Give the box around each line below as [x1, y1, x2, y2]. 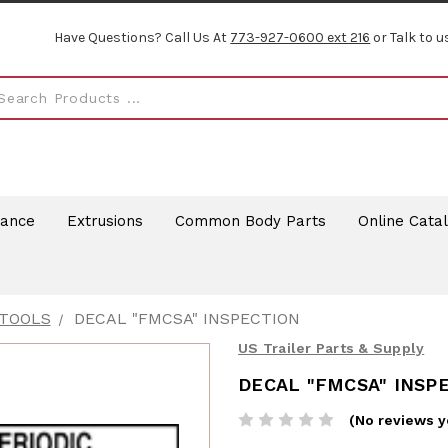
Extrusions [66, 211, 143, 230]
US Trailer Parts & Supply [238, 340, 425, 357]
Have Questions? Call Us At [54, 29, 231, 47]
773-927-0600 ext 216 [230, 29, 371, 47]
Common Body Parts [174, 211, 326, 230]
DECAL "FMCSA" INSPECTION [73, 309, 300, 329]
